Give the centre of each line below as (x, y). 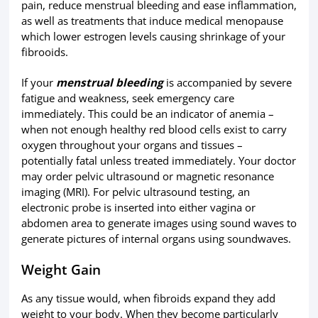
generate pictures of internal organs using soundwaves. (156, 239)
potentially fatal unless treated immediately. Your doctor (158, 161)
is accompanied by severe (227, 83)
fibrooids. (44, 51)
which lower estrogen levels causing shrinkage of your (153, 36)
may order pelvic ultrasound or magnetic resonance (147, 176)
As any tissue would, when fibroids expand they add (148, 298)
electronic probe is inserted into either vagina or (138, 208)
